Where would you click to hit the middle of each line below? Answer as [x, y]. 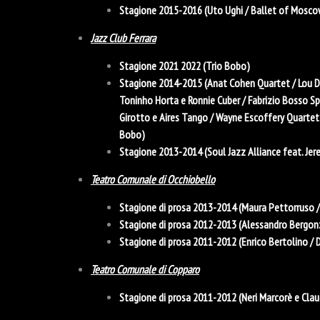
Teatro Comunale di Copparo [145, 269]
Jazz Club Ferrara [123, 37]
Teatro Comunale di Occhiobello [153, 179]
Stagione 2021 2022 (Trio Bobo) [185, 65]
